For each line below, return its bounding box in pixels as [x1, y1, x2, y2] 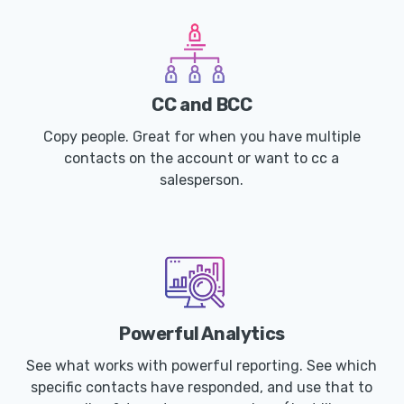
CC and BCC [151, 94, 252, 116]
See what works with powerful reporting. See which [26, 357, 378, 375]
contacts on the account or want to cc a [64, 150, 340, 168]
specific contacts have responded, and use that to [31, 379, 373, 397]
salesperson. [160, 171, 244, 189]
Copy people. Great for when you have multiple [42, 128, 361, 146]
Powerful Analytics [119, 323, 285, 345]
